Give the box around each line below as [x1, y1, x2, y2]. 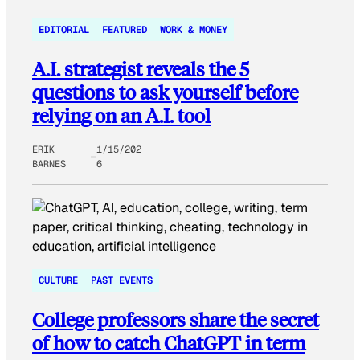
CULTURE [39, 273, 78, 287]
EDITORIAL [39, 22, 89, 36]
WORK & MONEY [160, 22, 227, 36]
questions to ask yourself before [32, 79, 298, 104]
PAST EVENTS [91, 273, 153, 287]
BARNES [32, 157, 66, 171]
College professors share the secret [32, 306, 319, 332]
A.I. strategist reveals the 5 [32, 55, 249, 81]
